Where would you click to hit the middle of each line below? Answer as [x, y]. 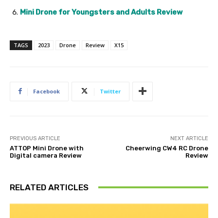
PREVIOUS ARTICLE [35, 138]
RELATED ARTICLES [49, 187]
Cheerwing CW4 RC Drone [167, 148]
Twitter [110, 91]
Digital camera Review [46, 155]
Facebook [46, 91]
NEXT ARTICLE [189, 138]
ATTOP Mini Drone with [47, 148]
